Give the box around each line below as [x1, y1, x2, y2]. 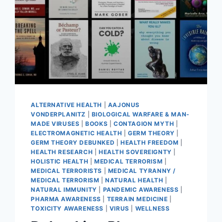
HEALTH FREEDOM [120, 139, 179, 147]
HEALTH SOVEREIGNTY [99, 148, 172, 156]
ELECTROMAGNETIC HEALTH [31, 129, 122, 137]
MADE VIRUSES [31, 120, 80, 128]
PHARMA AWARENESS [31, 195, 101, 203]
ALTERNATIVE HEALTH [31, 101, 103, 109]
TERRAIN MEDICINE [107, 195, 168, 203]
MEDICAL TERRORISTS [31, 167, 103, 175]
